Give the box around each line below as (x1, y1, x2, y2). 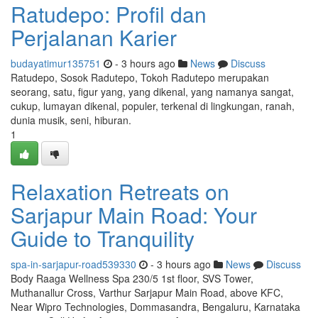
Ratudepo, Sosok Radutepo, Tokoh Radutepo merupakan (11, 70, 269, 84)
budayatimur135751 (11, 56, 101, 70)
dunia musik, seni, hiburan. (11, 113, 131, 127)
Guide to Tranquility (11, 223, 194, 253)
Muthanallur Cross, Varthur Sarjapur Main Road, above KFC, (11, 285, 283, 300)
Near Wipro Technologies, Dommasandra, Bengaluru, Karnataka (11, 300, 300, 314)
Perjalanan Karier (11, 22, 177, 53)
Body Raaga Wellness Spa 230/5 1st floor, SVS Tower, (11, 271, 253, 285)
